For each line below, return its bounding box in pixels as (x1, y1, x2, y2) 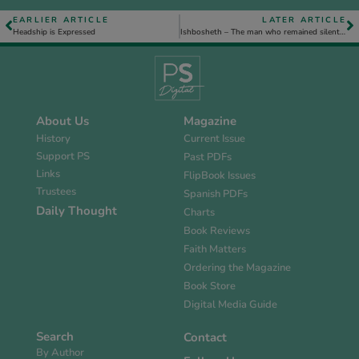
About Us (36, 113, 89, 130)
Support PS (36, 149, 90, 164)
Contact (184, 329, 227, 346)
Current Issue (184, 131, 245, 147)
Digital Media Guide (184, 297, 277, 313)
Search (36, 329, 74, 345)
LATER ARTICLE (262, 14, 346, 26)
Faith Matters (184, 242, 246, 257)
